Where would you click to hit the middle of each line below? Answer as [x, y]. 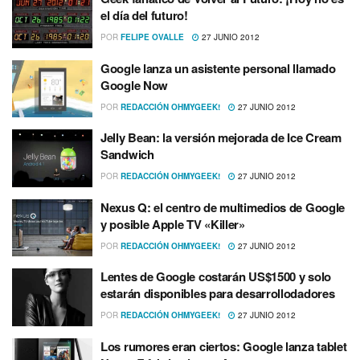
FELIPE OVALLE [152, 37]
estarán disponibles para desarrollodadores [218, 293]
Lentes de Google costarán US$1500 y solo [216, 276]
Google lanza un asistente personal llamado [218, 68]
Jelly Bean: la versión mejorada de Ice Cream [221, 137]
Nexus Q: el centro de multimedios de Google [223, 207]
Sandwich [127, 154]
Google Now [134, 85]
